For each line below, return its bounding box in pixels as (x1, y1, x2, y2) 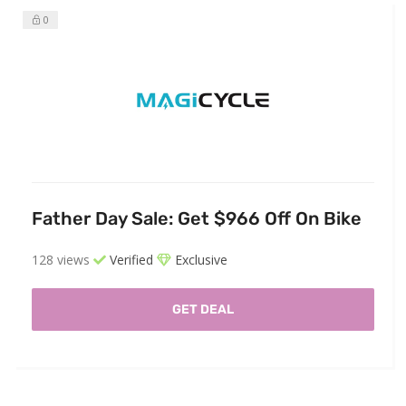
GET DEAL (172, 302, 234, 318)
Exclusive (171, 251, 227, 269)
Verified (106, 251, 153, 269)
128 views (32, 251, 90, 269)
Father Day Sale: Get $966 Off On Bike (32, 208, 362, 230)
